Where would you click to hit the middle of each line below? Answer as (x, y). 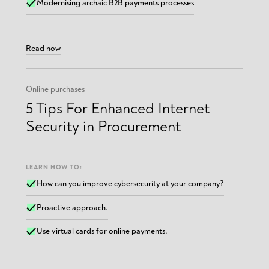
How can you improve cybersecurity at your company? (131, 184)
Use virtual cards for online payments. (102, 231)
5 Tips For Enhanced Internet (117, 108)
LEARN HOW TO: (54, 168)
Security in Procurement (103, 126)
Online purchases (55, 89)
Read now (43, 48)
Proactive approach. (73, 207)
